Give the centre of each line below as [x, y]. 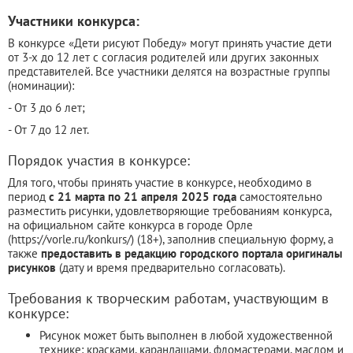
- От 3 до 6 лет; [46, 107]
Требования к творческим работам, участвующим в [168, 298]
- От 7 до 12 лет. [48, 129]
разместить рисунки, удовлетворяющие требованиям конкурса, [169, 210]
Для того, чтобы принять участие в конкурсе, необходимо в [160, 182]
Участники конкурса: [74, 20]
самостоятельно [279, 196]
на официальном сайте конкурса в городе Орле [130, 225]
